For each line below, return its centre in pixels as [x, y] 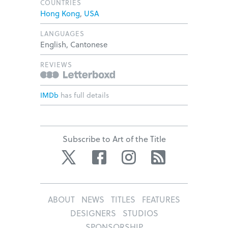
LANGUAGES [62, 33]
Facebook [126, 155]
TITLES [123, 199]
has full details [84, 95]
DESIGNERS [93, 213]
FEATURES [161, 199]
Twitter [92, 155]
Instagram [156, 155]
